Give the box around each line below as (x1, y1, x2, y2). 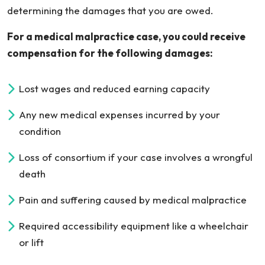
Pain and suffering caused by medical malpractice (19, 193, 247, 206)
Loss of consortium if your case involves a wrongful (19, 151, 253, 163)
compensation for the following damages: (7, 47, 213, 59)
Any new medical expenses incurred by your (19, 108, 220, 121)
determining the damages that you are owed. (7, 4, 214, 17)
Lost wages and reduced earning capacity (19, 82, 210, 95)
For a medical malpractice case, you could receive (7, 30, 245, 43)
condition (19, 125, 61, 137)
